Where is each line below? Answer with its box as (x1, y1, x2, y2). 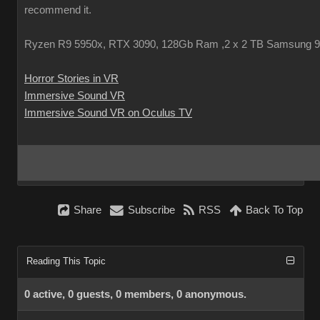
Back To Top (246, 204, 303, 216)
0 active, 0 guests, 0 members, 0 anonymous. (24, 289, 246, 300)
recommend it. (24, 4, 91, 16)
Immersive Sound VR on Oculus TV (24, 107, 192, 119)
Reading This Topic (26, 256, 106, 266)
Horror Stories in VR (24, 73, 119, 84)
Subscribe (128, 204, 175, 216)
